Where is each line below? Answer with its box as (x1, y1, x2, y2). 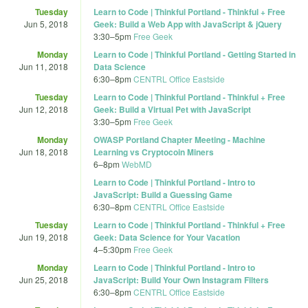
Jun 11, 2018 (19, 60, 68, 72)
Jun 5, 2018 (24, 17, 68, 30)
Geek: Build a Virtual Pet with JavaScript (93, 102, 251, 115)
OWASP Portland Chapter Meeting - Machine (93, 133, 265, 146)
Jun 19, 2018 (19, 230, 68, 243)
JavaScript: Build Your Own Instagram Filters (93, 273, 269, 286)
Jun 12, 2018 (19, 102, 68, 115)
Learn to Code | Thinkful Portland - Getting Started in (93, 47, 296, 60)
